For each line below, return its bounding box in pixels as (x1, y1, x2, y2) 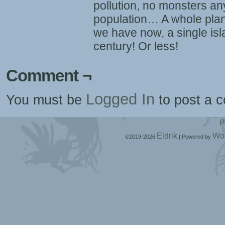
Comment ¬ (6, 66, 91, 85)
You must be (6, 92, 86, 107)
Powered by (180, 134, 212, 140)
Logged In (86, 90, 155, 108)
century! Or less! (93, 40, 178, 53)
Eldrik (156, 132, 177, 140)
